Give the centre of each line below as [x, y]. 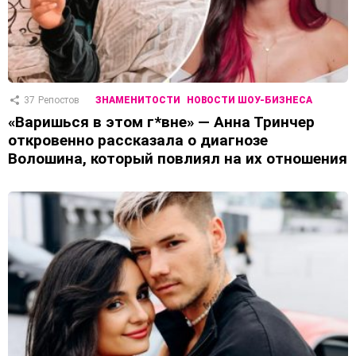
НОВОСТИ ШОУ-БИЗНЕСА [250, 100]
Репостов [59, 100]
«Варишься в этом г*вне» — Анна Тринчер [161, 122]
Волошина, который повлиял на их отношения [178, 158]
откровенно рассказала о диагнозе [138, 140]
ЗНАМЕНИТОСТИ [138, 100]
